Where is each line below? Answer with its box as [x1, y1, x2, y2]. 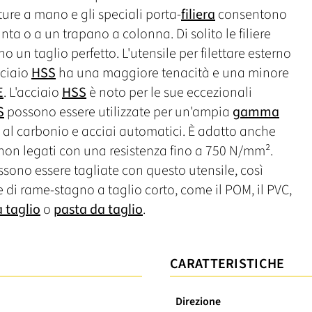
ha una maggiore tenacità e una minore [56, 63, 289, 83]
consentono [215, 4, 287, 24]
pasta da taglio [54, 199, 143, 219]
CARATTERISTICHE [170, 253, 285, 274]
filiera [181, 4, 215, 24]
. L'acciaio [3, 82, 62, 102]
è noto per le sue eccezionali [86, 82, 252, 102]
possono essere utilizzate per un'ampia [4, 102, 233, 122]
